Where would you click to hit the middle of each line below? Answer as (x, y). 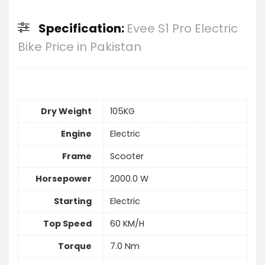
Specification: (83, 28)
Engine (76, 134)
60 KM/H (127, 224)
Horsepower (64, 179)
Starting (73, 201)
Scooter (127, 156)
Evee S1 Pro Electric (182, 28)
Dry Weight (66, 112)
